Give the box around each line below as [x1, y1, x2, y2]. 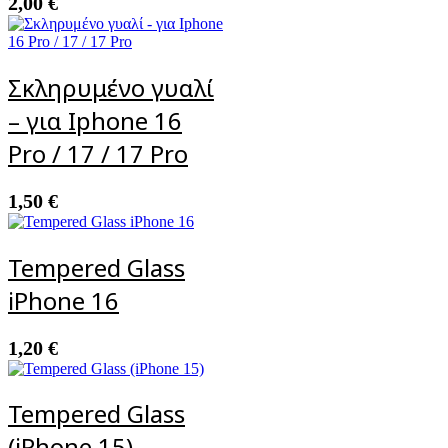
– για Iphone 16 [8, 103, 182, 137]
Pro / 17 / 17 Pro [8, 136, 188, 170]
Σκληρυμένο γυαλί [8, 70, 214, 104]
